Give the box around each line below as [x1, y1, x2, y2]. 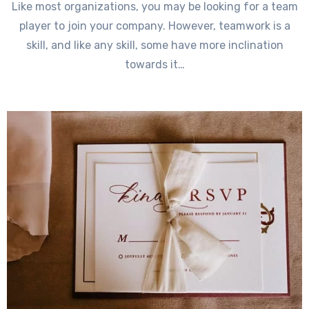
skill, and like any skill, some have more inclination [26, 39, 283, 52]
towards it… [124, 58, 185, 72]
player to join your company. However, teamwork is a [19, 19, 290, 33]
